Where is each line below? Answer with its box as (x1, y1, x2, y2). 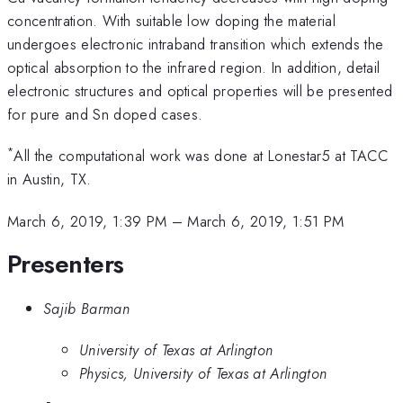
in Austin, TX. (7, 168, 92, 191)
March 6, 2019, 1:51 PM (187, 210, 345, 232)
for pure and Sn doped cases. (7, 103, 203, 125)
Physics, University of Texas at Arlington (79, 363, 327, 385)
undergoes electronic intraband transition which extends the (7, 32, 384, 55)
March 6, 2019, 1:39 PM (7, 210, 167, 232)
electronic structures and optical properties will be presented (7, 79, 393, 102)
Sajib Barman (43, 297, 130, 319)
